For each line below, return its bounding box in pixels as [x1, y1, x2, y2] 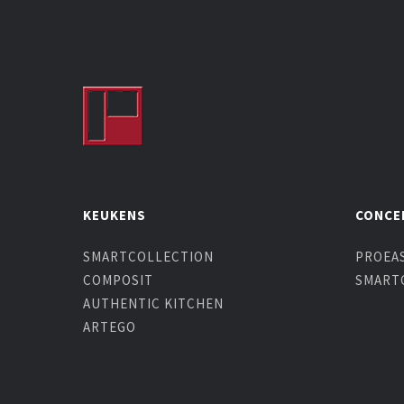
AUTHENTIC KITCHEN [83, 295, 224, 312]
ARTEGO [83, 318, 136, 335]
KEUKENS [83, 207, 146, 224]
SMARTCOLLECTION [83, 248, 214, 265]
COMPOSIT [83, 271, 153, 289]
